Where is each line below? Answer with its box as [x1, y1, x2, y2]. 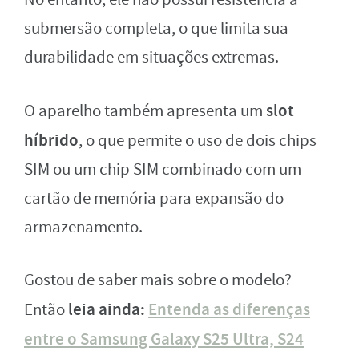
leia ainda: [68, 297, 148, 321]
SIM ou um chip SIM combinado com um [24, 158, 301, 180]
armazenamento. [24, 216, 143, 238]
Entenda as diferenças [148, 297, 310, 321]
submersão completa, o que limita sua [24, 17, 288, 39]
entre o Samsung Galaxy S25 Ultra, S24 [24, 327, 304, 350]
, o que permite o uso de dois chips [79, 129, 317, 151]
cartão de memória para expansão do [24, 187, 284, 209]
